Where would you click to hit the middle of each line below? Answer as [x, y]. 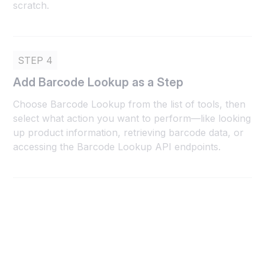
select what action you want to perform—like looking [132, 119]
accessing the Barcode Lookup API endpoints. [117, 147]
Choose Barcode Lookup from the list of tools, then [130, 104]
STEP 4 [35, 61]
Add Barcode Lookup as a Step [98, 83]
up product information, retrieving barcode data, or [129, 133]
